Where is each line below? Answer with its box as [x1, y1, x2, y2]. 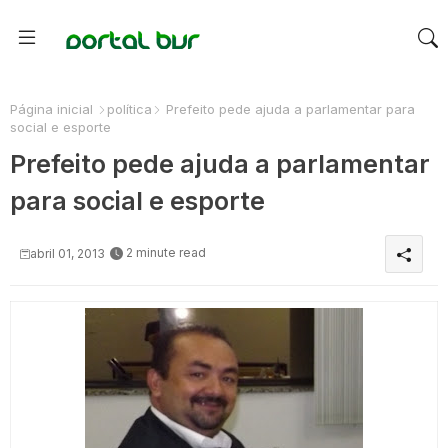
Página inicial [10, 101, 93, 117]
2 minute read [126, 245, 206, 261]
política [107, 101, 152, 117]
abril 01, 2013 [30, 246, 105, 261]
